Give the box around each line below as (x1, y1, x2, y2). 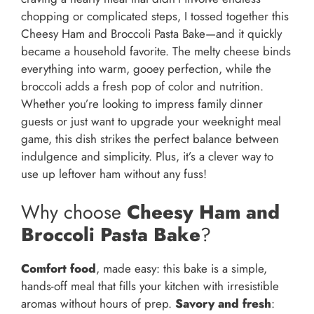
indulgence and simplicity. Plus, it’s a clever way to (21, 148, 273, 165)
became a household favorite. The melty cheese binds (21, 43, 291, 60)
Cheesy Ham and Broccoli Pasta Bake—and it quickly (21, 25, 282, 43)
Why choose (21, 198, 127, 226)
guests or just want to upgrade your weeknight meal (21, 113, 281, 130)
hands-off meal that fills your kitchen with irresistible (21, 277, 279, 294)
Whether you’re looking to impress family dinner (21, 95, 263, 113)
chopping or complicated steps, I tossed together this (21, 8, 289, 25)
